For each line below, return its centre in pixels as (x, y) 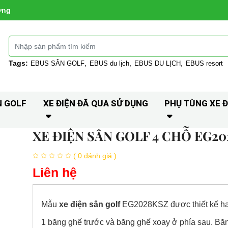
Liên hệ (54, 173)
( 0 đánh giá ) (95, 155)
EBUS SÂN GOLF (58, 63)
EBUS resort (205, 63)
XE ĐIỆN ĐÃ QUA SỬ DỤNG (95, 103)
